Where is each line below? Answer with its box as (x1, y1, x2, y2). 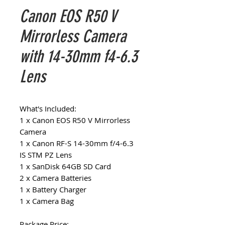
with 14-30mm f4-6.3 (20, 46, 138, 67)
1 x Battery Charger (20, 184, 86, 194)
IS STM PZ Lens (20, 150, 72, 160)
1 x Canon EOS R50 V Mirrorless (20, 115, 130, 125)
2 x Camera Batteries (20, 173, 91, 183)
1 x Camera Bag (20, 196, 74, 206)
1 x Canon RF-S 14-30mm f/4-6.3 (20, 138, 134, 148)
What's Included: (20, 103, 76, 114)
